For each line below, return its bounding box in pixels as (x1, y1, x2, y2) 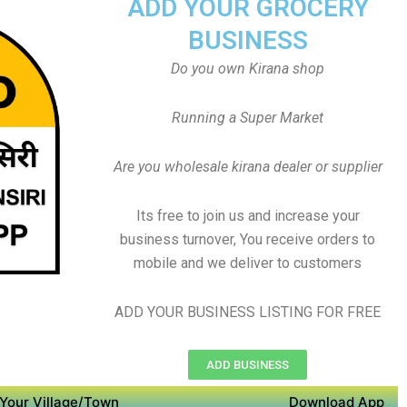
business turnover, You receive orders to (120, 231, 375, 248)
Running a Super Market (172, 109, 323, 126)
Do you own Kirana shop (171, 60, 324, 77)
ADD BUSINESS (206, 358, 289, 372)
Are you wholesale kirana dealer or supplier (113, 158, 382, 175)
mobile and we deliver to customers (134, 254, 362, 272)
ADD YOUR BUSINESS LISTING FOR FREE (114, 303, 381, 321)
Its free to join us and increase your (135, 207, 360, 224)
